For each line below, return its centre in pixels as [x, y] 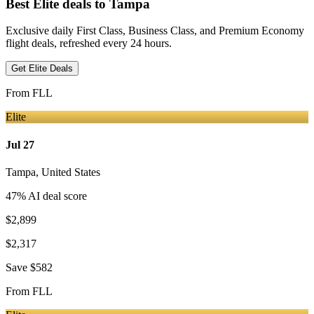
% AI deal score [52, 196]
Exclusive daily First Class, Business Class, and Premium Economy [155, 31]
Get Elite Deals [42, 69]
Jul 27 [20, 144]
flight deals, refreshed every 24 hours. [89, 43]
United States [71, 172]
